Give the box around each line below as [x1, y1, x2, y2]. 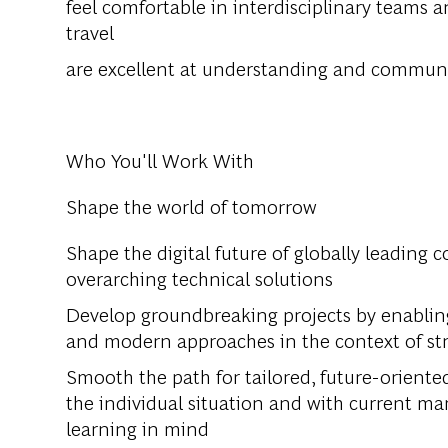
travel [66, 17, 114, 45]
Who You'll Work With [66, 145, 254, 173]
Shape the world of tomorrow [66, 191, 317, 219]
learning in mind [66, 413, 209, 441]
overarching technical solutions [66, 263, 333, 291]
